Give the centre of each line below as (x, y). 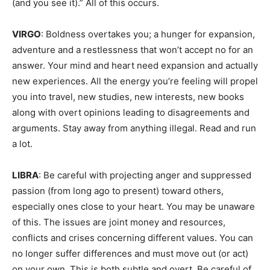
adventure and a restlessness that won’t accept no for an (133, 50)
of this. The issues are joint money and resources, (119, 222)
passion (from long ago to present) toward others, (118, 191)
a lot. (22, 144)
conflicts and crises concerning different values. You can (133, 238)
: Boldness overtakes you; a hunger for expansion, (148, 34)
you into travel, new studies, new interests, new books (128, 97)
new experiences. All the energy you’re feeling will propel (135, 81)
